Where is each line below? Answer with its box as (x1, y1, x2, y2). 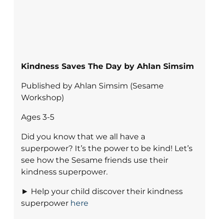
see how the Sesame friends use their (21, 155, 168, 165)
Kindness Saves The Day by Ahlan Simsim (21, 62, 194, 71)
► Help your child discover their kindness (21, 187, 183, 197)
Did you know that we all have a (21, 132, 145, 142)
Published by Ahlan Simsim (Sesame (21, 81, 164, 91)
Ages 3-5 (21, 112, 54, 122)
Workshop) (21, 93, 64, 103)
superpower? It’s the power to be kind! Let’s (21, 144, 193, 153)
